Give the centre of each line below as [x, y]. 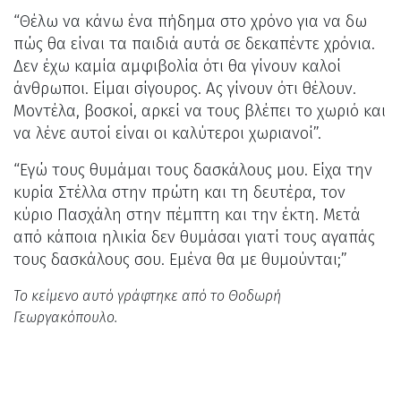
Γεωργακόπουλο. [65, 317]
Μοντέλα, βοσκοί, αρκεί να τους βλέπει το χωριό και [200, 111]
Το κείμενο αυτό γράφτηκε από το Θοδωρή [147, 295]
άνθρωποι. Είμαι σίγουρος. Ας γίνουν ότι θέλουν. [185, 88]
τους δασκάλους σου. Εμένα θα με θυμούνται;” [183, 259]
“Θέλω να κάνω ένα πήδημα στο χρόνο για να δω [190, 21]
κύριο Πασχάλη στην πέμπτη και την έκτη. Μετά [187, 214]
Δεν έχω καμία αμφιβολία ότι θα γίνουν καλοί [177, 66]
